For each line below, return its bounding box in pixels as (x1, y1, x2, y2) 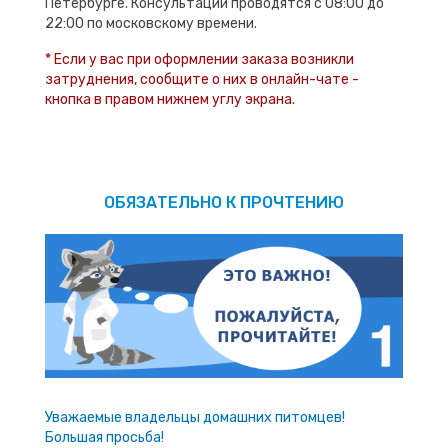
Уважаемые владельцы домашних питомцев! (45, 408, 345, 426)
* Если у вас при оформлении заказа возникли (45, 51, 354, 69)
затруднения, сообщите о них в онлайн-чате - (45, 71, 359, 89)
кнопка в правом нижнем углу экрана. (45, 91, 295, 109)
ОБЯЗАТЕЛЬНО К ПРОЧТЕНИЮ (104, 193, 344, 213)
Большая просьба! (45, 428, 164, 446)
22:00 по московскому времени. (45, 15, 257, 33)
